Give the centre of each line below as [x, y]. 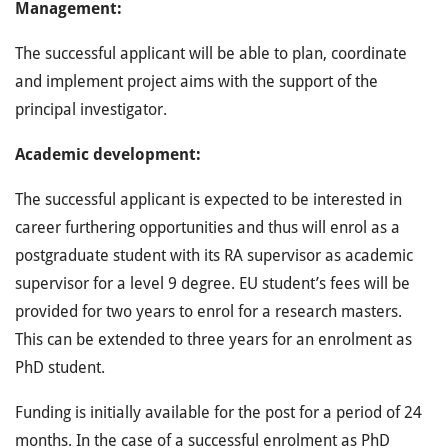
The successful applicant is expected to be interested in [208, 199]
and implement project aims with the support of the [196, 81]
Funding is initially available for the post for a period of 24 [218, 412]
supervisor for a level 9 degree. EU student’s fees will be [212, 283]
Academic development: [108, 154]
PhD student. [60, 367]
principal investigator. [91, 109]
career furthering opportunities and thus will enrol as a [207, 227]
